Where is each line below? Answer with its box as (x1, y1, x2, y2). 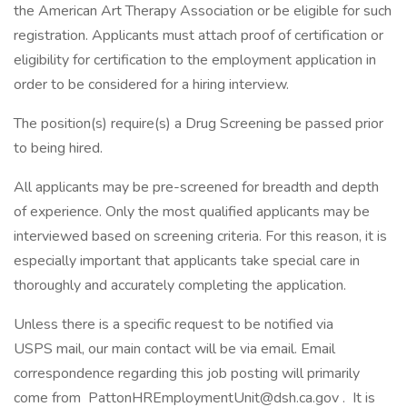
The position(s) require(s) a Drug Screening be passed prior (14, 114, 383, 134)
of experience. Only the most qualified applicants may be (14, 202, 370, 222)
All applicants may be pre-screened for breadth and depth (14, 177, 379, 197)
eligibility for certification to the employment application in (14, 50, 376, 70)
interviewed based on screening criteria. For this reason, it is (14, 226, 387, 246)
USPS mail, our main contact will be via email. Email (14, 339, 335, 359)
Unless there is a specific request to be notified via (14, 314, 333, 334)
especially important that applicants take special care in (14, 251, 360, 271)
